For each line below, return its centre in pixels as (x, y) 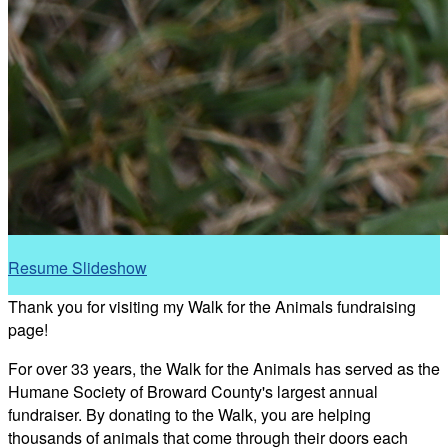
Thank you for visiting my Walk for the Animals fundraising (212, 306)
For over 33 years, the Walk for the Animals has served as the (224, 368)
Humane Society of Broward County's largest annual (193, 391)
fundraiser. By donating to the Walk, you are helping (189, 414)
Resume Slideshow (77, 267)
